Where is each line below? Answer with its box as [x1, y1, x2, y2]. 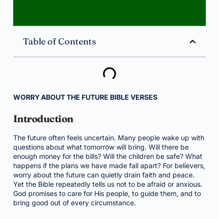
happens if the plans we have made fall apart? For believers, [13, 161, 205, 170]
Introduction [13, 112, 73, 125]
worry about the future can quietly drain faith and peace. [13, 171, 195, 179]
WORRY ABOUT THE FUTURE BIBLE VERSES [13, 93, 157, 101]
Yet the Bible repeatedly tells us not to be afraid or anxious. [13, 180, 202, 188]
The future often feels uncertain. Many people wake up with [13, 133, 204, 142]
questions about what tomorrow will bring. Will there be [13, 143, 189, 151]
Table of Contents [22, 36, 96, 47]
